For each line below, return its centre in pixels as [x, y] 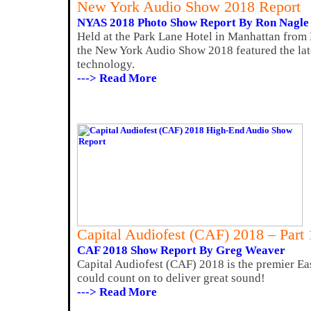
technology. [106, 64]
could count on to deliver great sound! [171, 278]
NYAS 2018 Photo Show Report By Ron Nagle [193, 23]
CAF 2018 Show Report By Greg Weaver [181, 250]
